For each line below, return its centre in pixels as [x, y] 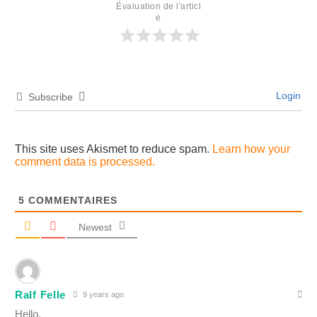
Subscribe [51, 97]
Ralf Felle [40, 295]
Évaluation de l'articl [158, 6]
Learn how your [251, 149]
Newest [95, 227]
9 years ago [102, 294]
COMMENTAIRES [71, 200]
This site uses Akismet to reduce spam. [114, 149]
